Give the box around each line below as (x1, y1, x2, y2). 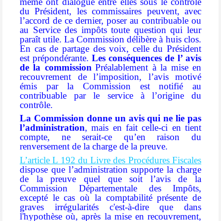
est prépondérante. (20, 52, 89, 63)
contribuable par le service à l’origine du (20, 90, 201, 101)
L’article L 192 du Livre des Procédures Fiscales (20, 155, 201, 166)
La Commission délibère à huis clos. (64, 34, 202, 44)
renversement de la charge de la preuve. (20, 141, 168, 152)
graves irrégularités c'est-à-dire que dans (20, 202, 201, 213)
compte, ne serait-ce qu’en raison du (20, 132, 201, 143)
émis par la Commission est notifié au (20, 80, 201, 91)
